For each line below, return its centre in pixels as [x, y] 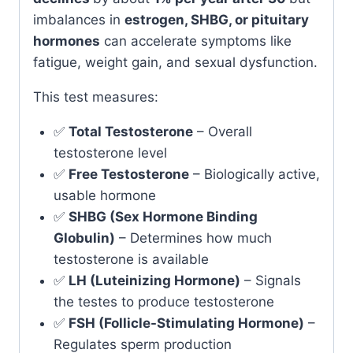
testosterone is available [131, 259]
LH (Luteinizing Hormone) [154, 280]
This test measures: [96, 97]
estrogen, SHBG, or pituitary [217, 19]
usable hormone [104, 195]
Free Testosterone [128, 174]
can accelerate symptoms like [196, 41]
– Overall [222, 131]
